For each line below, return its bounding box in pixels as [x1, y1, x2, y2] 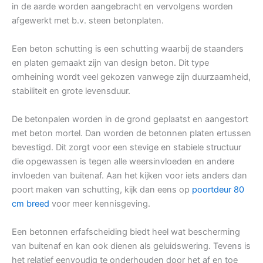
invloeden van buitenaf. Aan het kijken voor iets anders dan [12, 170, 247, 181]
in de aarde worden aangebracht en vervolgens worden [12, 1, 233, 12]
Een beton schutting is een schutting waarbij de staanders [12, 43, 244, 55]
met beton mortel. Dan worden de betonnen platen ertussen [12, 128, 251, 139]
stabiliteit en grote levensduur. [12, 86, 130, 97]
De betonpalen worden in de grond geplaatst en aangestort [12, 114, 248, 125]
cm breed [12, 198, 49, 210]
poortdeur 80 [192, 184, 244, 195]
